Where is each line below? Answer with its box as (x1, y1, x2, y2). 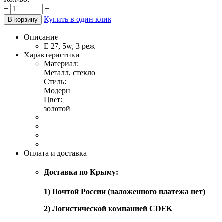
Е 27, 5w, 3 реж (44, 41, 95, 50)
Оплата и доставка (24, 148, 87, 157)
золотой (44, 104, 70, 112)
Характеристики (24, 50, 80, 59)
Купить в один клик (44, 14, 111, 23)
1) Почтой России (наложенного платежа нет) (44, 187, 205, 196)
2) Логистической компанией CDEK (44, 204, 172, 213)
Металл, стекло (44, 68, 95, 77)
